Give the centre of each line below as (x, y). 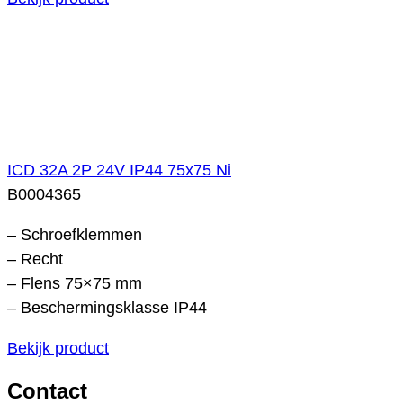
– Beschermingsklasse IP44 (107, 307)
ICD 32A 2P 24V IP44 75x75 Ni (119, 170)
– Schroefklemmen (75, 234)
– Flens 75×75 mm (75, 283)
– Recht (35, 259)
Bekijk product (58, 348)
